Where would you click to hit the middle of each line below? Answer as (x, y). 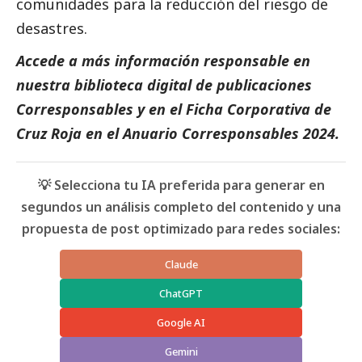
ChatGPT (181, 293)
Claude (181, 264)
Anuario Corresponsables (211, 133)
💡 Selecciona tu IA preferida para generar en (181, 185)
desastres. (52, 28)
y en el (160, 109)
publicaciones (264, 84)
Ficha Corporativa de (259, 109)
